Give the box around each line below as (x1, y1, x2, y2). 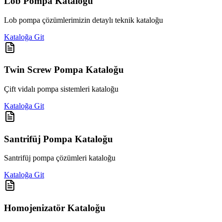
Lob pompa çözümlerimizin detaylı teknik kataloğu (4, 15, 163, 24)
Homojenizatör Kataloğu (4, 203, 106, 214)
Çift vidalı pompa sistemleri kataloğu (4, 84, 118, 93)
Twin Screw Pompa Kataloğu (4, 64, 124, 75)
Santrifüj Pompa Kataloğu (4, 133, 113, 144)
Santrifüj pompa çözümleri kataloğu (4, 154, 115, 163)
